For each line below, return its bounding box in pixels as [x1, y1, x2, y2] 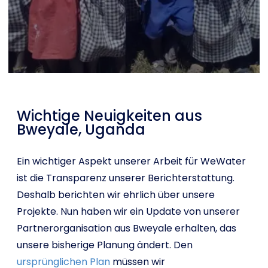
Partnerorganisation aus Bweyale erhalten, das [17, 221, 236, 235]
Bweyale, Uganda [17, 120, 145, 139]
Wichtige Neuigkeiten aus [17, 106, 202, 126]
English [27, 48, 61, 62]
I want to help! [108, 84, 167, 96]
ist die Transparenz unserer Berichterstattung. [17, 171, 234, 185]
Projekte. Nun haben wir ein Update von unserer [17, 205, 240, 218]
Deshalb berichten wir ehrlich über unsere [17, 188, 215, 202]
